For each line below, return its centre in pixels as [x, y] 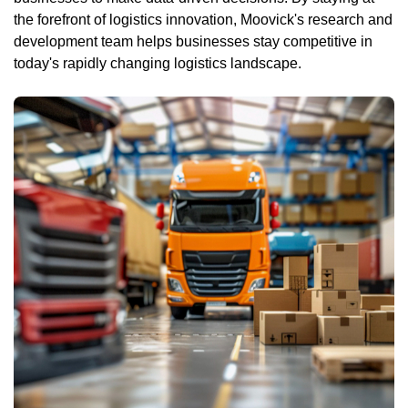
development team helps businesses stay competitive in [193, 41]
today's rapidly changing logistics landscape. [158, 63]
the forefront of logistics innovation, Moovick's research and [203, 19]
